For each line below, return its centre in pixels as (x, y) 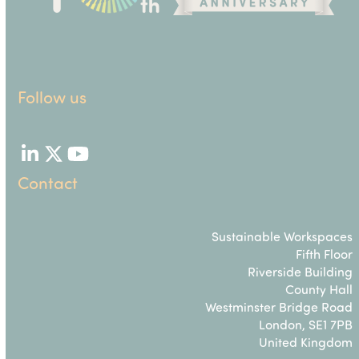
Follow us (52, 96)
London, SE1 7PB (306, 324)
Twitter (82, 162)
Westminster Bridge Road (279, 306)
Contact (48, 182)
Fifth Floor (325, 253)
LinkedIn (65, 162)
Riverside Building (301, 271)
